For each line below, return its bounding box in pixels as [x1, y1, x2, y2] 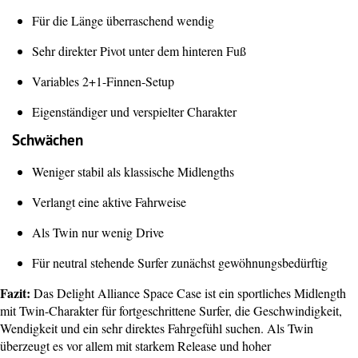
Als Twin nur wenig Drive [32, 223, 164, 241]
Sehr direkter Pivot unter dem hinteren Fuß [32, 42, 246, 59]
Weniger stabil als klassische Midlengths [32, 162, 234, 180]
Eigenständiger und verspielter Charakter [32, 102, 237, 120]
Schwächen [12, 131, 83, 151]
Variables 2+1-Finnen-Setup [32, 72, 174, 89]
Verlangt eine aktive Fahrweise [32, 193, 186, 210]
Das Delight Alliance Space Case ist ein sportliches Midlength [30, 284, 346, 301]
